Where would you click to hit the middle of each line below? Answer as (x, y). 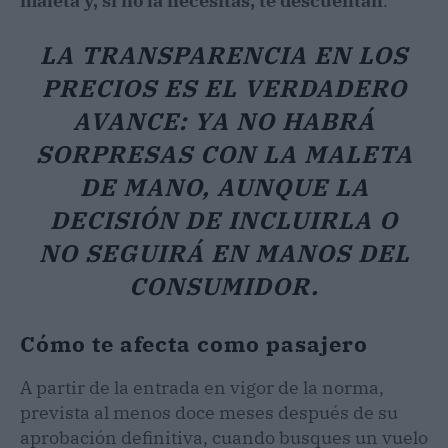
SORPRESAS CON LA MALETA (224, 153)
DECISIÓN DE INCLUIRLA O (224, 219)
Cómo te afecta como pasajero (194, 343)
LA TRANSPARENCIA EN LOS (224, 54)
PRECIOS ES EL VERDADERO (224, 87)
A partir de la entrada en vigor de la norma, (202, 387)
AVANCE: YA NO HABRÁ (224, 120)
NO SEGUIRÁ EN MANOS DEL (224, 252)
